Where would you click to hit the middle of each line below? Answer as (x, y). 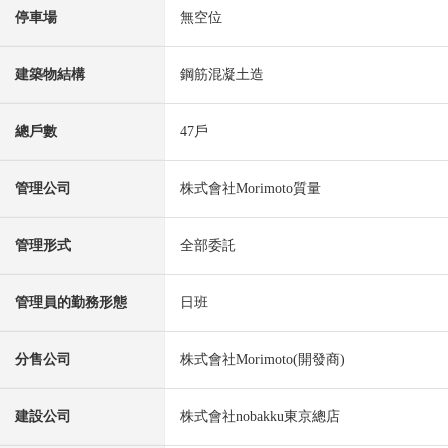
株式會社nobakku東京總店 (260, 417)
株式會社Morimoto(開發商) (262, 360)
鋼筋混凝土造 (222, 75)
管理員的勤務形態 (71, 303)
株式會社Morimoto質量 (250, 189)
